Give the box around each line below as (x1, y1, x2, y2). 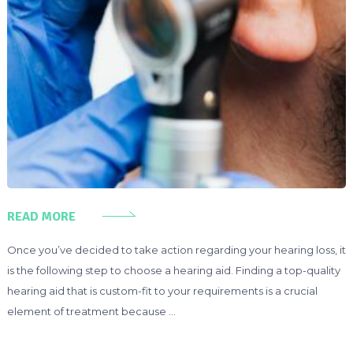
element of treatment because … (6, 304, 176, 318)
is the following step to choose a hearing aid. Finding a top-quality (6, 263, 340, 277)
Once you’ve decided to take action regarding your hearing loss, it (6, 243, 346, 256)
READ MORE (6, 208, 76, 225)
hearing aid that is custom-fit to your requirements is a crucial (6, 284, 318, 297)
